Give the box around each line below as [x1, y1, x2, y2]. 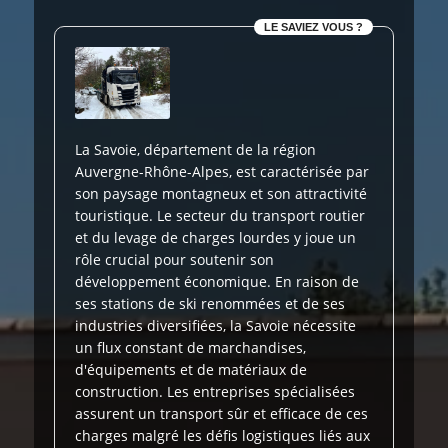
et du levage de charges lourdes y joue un [75, 227, 356, 247]
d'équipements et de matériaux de [75, 359, 307, 379]
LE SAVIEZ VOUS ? [264, 21, 363, 34]
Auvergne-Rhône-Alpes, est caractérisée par [75, 161, 369, 181]
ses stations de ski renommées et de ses [75, 293, 345, 313]
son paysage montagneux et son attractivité [75, 183, 367, 203]
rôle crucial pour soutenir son [75, 249, 274, 269]
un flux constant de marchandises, [75, 337, 306, 357]
